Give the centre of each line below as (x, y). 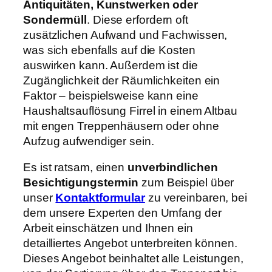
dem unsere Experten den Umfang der (122, 213)
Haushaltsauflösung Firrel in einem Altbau (130, 110)
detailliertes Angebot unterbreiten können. (130, 243)
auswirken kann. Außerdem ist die (110, 65)
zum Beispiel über (188, 183)
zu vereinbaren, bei (196, 198)
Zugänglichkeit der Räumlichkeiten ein (122, 80)
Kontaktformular (100, 198)
